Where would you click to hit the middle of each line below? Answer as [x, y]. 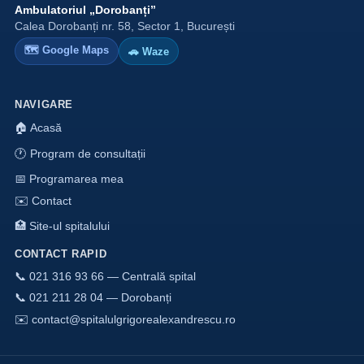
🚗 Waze [149, 51]
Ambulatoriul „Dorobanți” [85, 10]
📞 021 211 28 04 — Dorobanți [93, 297]
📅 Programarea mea [69, 179]
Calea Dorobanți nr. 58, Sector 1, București [125, 26]
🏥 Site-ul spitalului [62, 226]
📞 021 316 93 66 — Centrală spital [105, 276]
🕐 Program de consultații [80, 154]
